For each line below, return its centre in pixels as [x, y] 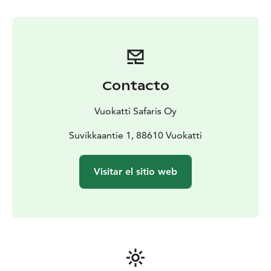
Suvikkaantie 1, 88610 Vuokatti [135, 135]
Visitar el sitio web [135, 172]
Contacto [135, 86]
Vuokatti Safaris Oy [135, 111]
